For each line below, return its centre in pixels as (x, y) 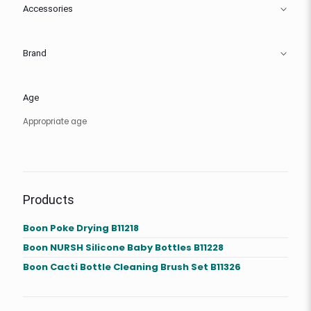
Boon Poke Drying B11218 (81, 228)
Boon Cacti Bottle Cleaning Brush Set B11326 (132, 267)
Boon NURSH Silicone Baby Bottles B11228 (123, 248)
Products (49, 201)
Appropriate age (55, 122)
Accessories (48, 10)
